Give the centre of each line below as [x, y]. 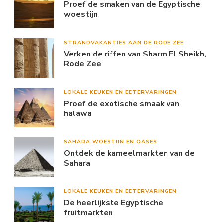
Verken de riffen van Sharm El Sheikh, [135, 54]
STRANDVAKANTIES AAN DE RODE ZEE [124, 42]
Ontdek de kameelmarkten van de [129, 153]
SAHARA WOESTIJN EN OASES [111, 141]
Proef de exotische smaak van [122, 103]
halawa [78, 113]
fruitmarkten [88, 212]
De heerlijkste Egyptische [113, 202]
